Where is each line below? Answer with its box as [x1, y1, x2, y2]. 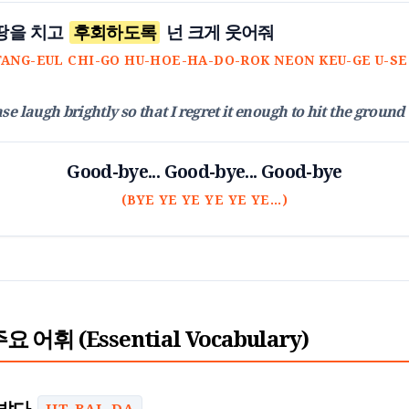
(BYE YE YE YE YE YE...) [121, 192, 288, 207]
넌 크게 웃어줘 [162, 21, 275, 43]
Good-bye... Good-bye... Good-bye [67, 161, 342, 183]
